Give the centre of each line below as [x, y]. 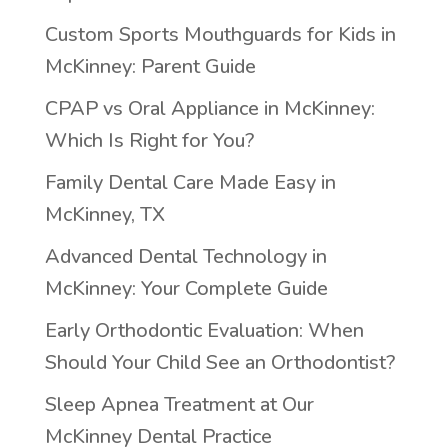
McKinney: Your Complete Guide [186, 288]
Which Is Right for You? [149, 140]
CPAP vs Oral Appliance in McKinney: [209, 108]
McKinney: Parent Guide [150, 66]
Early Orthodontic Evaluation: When [204, 330]
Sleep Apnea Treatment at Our [179, 404]
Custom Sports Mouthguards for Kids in [220, 34]
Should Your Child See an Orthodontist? [219, 362]
